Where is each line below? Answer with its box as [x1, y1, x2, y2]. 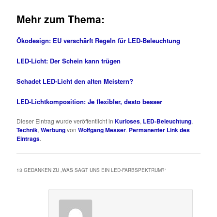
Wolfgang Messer [78, 125, 126, 135]
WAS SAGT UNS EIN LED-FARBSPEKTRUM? [62, 167, 165, 174]
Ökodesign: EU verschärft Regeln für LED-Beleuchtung [16, 35, 181, 45]
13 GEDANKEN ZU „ [16, 167, 62, 174]
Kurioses [115, 117, 140, 126]
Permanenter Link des [129, 125, 190, 135]
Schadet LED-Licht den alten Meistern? [16, 76, 134, 86]
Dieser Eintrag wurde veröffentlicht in [16, 117, 115, 125]
